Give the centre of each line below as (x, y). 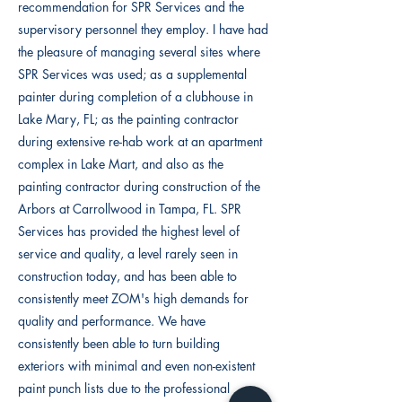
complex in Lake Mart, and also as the (121, 164)
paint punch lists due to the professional (124, 388)
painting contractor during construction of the (139, 186)
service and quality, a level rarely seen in (128, 253)
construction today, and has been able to (127, 276)
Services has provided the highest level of (129, 231)
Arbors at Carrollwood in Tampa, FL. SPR (130, 209)
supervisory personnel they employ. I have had (143, 29)
